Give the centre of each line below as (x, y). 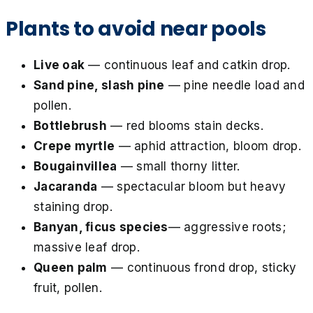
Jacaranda (66, 186)
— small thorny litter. (179, 166)
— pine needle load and (234, 85)
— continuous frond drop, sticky (202, 267)
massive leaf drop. (87, 247)
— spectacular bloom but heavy (192, 186)
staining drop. (73, 206)
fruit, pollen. (68, 287)
